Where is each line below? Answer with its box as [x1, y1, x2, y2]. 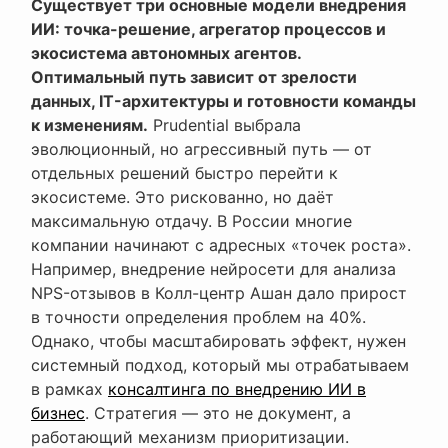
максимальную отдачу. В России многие [31, 211, 352, 232]
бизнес [31, 403, 85, 424]
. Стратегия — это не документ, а [85, 403, 351, 424]
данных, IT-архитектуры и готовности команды [31, 91, 416, 112]
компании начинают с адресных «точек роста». [31, 235, 411, 256]
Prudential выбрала [148, 115, 301, 136]
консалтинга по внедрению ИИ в [108, 379, 366, 400]
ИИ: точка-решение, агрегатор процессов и [31, 19, 386, 40]
